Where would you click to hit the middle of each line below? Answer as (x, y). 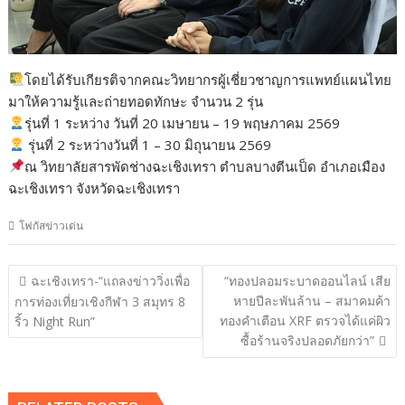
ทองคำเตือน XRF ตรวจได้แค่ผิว (305, 321)
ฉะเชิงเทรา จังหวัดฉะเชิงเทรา (94, 188)
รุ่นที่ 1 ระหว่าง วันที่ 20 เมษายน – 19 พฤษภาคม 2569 (182, 122)
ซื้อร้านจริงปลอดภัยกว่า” (307, 341)
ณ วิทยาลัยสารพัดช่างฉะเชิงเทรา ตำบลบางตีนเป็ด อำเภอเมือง (204, 166)
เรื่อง (29, 300)
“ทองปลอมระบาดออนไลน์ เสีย (307, 281)
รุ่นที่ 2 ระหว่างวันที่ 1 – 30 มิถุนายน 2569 (147, 144)
